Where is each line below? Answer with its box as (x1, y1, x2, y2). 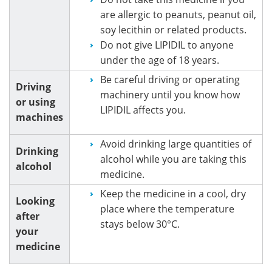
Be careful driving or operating (100, 72, 240, 86)
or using (16, 95, 55, 109)
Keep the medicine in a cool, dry (100, 186, 246, 200)
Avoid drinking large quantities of (100, 137, 251, 151)
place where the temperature (100, 202, 234, 216)
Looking (16, 194, 55, 208)
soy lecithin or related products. (100, 22, 246, 36)
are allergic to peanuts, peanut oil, (100, 7, 256, 21)
